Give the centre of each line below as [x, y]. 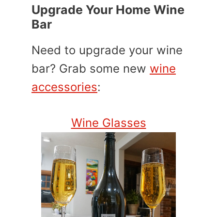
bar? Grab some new [91, 68]
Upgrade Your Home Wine [108, 9]
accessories [64, 87]
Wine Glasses [108, 123]
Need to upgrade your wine [107, 50]
